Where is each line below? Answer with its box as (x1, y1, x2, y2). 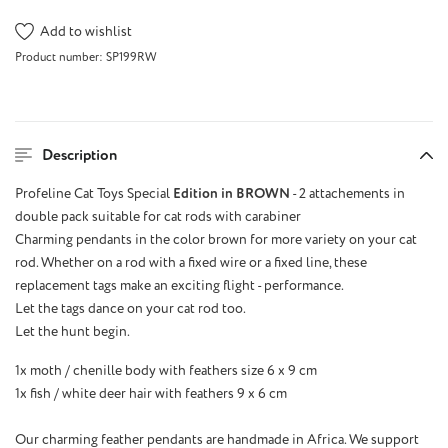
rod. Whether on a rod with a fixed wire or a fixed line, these (15, 254, 367, 272)
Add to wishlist (40, 22, 133, 40)
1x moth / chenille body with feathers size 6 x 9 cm (15, 362, 317, 380)
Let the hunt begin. (15, 323, 130, 341)
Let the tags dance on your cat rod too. (15, 300, 246, 318)
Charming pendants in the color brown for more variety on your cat (15, 231, 417, 249)
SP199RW (106, 50, 157, 66)
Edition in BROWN (173, 185, 290, 203)
